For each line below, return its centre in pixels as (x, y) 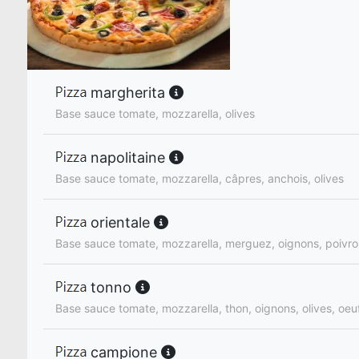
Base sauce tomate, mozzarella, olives (155, 114)
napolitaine (128, 158)
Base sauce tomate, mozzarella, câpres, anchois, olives (200, 179)
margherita (128, 93)
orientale (120, 223)
